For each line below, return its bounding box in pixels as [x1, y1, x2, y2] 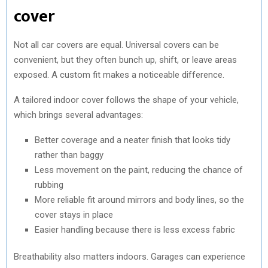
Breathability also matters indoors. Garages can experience [14, 251, 245, 262]
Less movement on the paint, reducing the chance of [35, 164, 243, 175]
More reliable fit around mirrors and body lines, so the [35, 194, 244, 205]
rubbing [35, 179, 63, 190]
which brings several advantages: [14, 109, 143, 120]
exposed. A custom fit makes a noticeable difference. [14, 69, 224, 80]
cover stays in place [35, 209, 113, 220]
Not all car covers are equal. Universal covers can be [14, 39, 219, 50]
